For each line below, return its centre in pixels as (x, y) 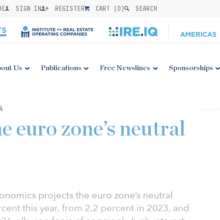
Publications (61, 68)
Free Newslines (125, 68)
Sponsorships (191, 68)
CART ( (105, 8)
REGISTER (68, 8)
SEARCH (144, 8)
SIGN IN (27, 8)
